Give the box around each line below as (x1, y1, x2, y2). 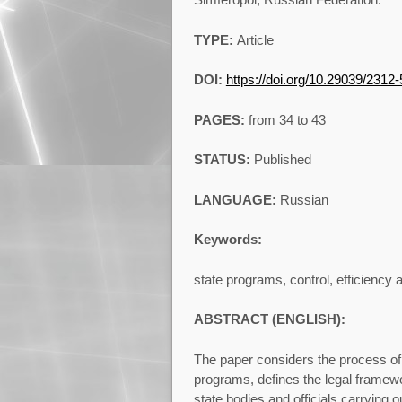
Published (253, 152, 311, 168)
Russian (279, 191, 328, 207)
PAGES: (193, 111, 249, 127)
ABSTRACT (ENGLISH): (193, 311, 345, 328)
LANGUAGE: (193, 191, 280, 207)
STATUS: (193, 152, 254, 168)
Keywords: (193, 232, 262, 248)
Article (236, 31, 274, 48)
